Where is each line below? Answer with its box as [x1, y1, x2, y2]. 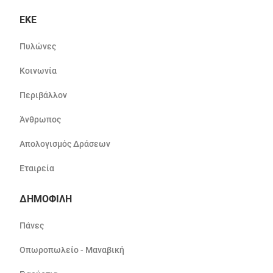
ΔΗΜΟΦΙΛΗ [19, 193, 72, 205]
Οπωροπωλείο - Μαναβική [19, 245, 124, 255]
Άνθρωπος [19, 115, 61, 125]
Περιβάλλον [19, 90, 67, 101]
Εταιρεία [19, 163, 54, 174]
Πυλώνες [19, 41, 56, 52]
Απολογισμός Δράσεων [19, 139, 110, 149]
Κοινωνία [19, 66, 57, 76]
